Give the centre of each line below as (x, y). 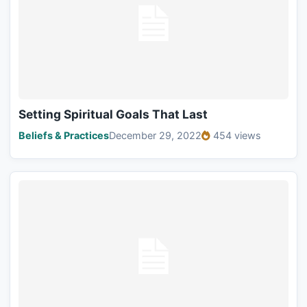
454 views (237, 136)
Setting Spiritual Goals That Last (113, 114)
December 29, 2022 (155, 136)
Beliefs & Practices (64, 136)
